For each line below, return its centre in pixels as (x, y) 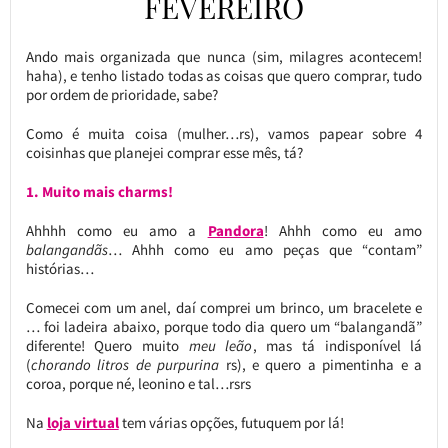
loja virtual (82, 422)
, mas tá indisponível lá (337, 345)
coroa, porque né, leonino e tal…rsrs (138, 383)
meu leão (220, 345)
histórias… (59, 268)
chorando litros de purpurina (125, 364)
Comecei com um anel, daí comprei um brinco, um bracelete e (224, 307)
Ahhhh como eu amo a (116, 230)
